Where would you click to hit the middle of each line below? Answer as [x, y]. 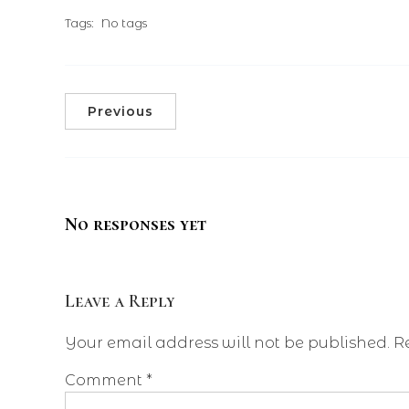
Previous [121, 111]
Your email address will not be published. [227, 343]
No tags [124, 23]
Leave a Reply [120, 302]
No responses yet [136, 224]
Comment [105, 381]
